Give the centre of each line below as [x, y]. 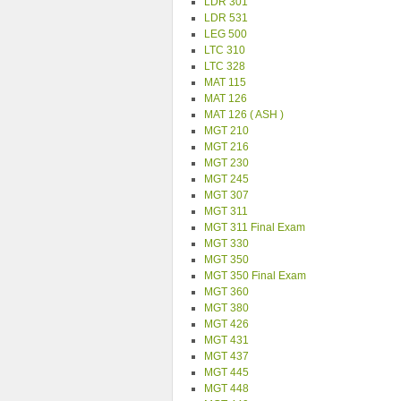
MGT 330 [226, 243]
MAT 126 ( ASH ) [244, 115]
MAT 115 [225, 82]
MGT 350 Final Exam [255, 276]
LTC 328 [225, 66]
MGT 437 [226, 356]
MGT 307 [226, 195]
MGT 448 [226, 388]
